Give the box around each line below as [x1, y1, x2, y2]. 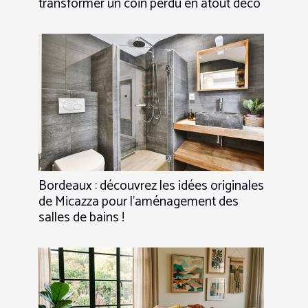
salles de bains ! [38, 206, 124, 228]
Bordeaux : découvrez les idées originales [38, 175, 264, 197]
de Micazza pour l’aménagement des [38, 190, 239, 212]
